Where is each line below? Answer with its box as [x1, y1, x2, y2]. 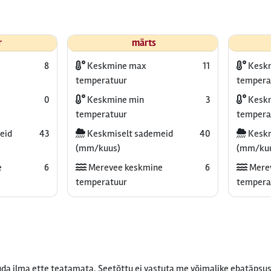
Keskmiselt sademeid [85, 128, 173, 140]
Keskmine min [85, 94, 144, 106]
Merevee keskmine [86, 162, 163, 174]
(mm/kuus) [75, 142, 120, 154]
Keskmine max [85, 60, 146, 72]
